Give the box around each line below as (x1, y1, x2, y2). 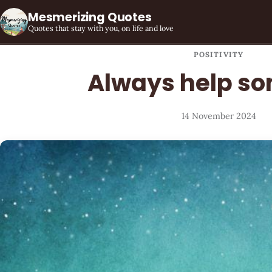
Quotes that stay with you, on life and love (28, 22, 174, 33)
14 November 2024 (181, 110, 256, 121)
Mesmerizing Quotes (28, 8, 152, 25)
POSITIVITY (193, 50, 244, 59)
